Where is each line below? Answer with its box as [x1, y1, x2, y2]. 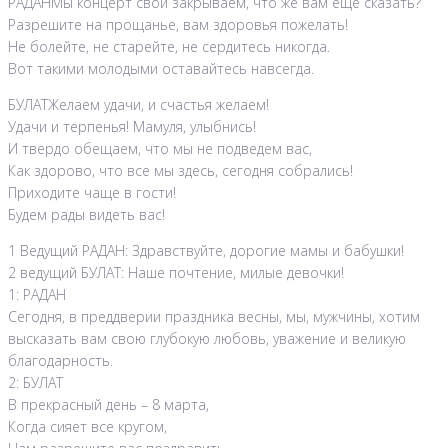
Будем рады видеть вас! [8, 205, 165, 225]
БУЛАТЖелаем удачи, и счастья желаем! [8, 95, 269, 115]
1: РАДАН [8, 285, 66, 305]
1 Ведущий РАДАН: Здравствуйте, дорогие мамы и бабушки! [8, 241, 404, 261]
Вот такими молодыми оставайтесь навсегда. [8, 59, 314, 79]
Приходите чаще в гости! [8, 183, 176, 203]
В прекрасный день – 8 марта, [8, 395, 209, 415]
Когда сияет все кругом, [8, 417, 167, 437]
